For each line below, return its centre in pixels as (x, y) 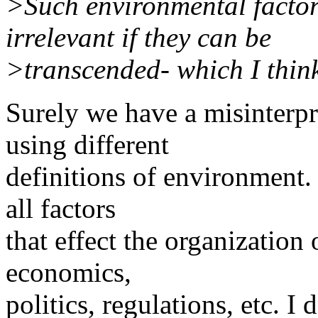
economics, (68, 272)
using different (87, 144)
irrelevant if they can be (138, 37)
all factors (61, 208)
